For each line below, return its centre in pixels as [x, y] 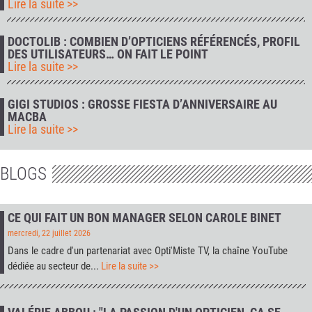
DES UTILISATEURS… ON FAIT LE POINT [108, 54]
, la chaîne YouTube [247, 251]
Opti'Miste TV [181, 251]
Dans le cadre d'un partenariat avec [81, 251]
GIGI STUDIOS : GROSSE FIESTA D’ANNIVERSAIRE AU [142, 104]
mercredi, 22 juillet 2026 [49, 234]
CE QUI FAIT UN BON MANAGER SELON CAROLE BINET [145, 218]
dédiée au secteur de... [54, 266]
